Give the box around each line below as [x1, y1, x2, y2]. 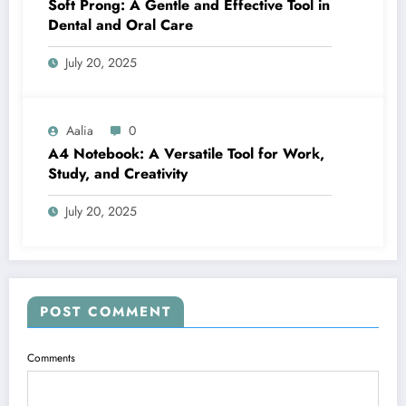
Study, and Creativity [48, 163, 188, 185]
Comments [27, 350, 75, 367]
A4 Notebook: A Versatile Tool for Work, [48, 143, 324, 165]
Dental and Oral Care [48, 14, 193, 36]
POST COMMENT [40, 302, 171, 323]
